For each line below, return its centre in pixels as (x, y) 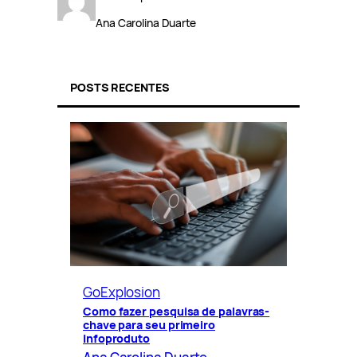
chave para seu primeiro (149, 324)
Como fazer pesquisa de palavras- (177, 311)
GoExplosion (122, 292)
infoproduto (117, 338)
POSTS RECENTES (120, 88)
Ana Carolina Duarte (146, 23)
